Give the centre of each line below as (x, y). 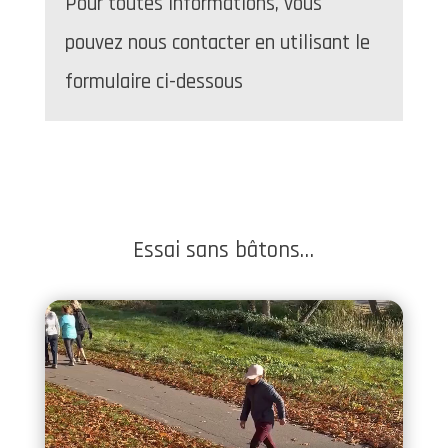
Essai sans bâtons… (224, 250)
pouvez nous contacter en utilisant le (217, 42)
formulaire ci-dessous (153, 81)
